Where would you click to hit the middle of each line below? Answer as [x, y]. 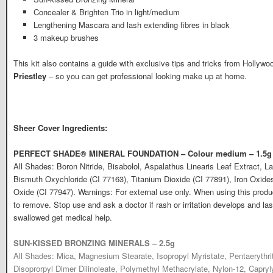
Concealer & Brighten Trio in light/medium [106, 12]
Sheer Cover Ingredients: [60, 127]
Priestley [31, 76]
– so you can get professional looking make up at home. [148, 76]
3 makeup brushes [66, 38]
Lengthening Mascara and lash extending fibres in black [131, 25]
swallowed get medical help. [63, 217]
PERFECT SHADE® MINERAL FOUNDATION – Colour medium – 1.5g [143, 153]
